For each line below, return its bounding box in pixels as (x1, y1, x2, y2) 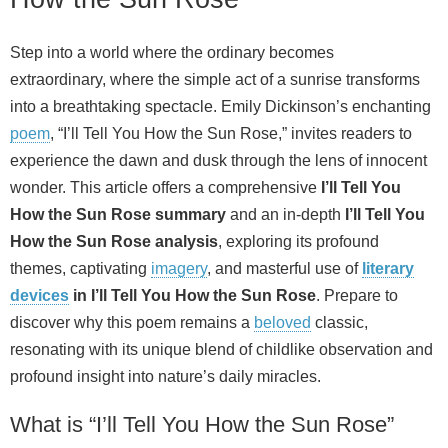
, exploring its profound (218, 232, 379, 250)
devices (10, 286, 69, 304)
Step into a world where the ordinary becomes (10, 43, 334, 61)
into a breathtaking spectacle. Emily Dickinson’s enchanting (10, 97, 431, 115)
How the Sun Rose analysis (10, 232, 218, 250)
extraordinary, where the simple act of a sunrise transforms (10, 70, 420, 88)
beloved (254, 313, 311, 331)
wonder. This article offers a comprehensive (10, 178, 321, 196)
